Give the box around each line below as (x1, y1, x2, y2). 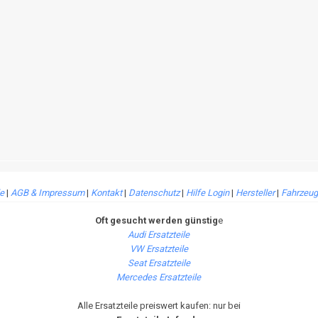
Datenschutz (128, 187, 180, 198)
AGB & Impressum (11, 187, 84, 198)
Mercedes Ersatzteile (116, 272, 202, 283)
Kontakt (91, 187, 122, 198)
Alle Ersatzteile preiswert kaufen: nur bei (77, 300, 241, 311)
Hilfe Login (186, 187, 229, 198)
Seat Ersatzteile (127, 258, 190, 268)
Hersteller (236, 187, 275, 198)
